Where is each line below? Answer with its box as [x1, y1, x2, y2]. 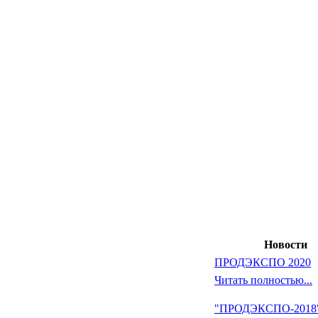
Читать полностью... [214, 274, 312, 286]
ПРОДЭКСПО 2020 [214, 256, 311, 268]
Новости [263, 238, 307, 251]
